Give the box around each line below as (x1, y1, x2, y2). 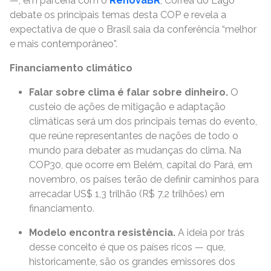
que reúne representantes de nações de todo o (29, 130, 238, 142)
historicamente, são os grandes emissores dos (29, 256, 235, 267)
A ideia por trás (178, 227, 244, 238)
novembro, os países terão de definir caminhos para (29, 174, 259, 185)
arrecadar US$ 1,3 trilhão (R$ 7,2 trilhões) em (29, 188, 224, 200)
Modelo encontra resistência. (29, 227, 178, 238)
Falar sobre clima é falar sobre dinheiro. (29, 87, 230, 98)
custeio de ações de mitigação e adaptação (29, 101, 226, 113)
